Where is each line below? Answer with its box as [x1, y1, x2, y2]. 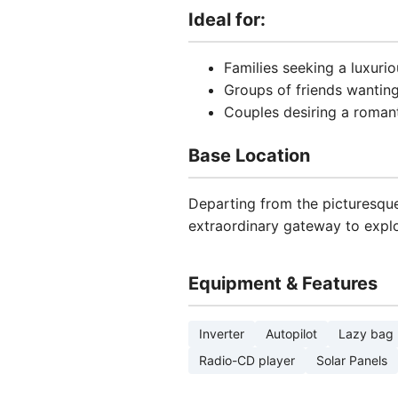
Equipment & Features [188, 273, 378, 294]
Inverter [199, 326, 244, 341]
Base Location [188, 145, 310, 166]
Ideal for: [188, 9, 266, 30]
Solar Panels [316, 353, 387, 368]
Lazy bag [338, 326, 394, 341]
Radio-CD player [199, 353, 295, 368]
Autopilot [266, 326, 317, 341]
